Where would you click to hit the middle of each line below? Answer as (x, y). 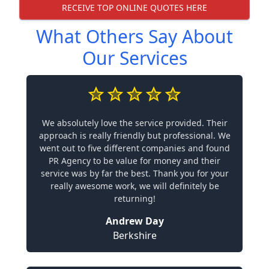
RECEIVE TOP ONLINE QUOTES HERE (134, 7)
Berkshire (134, 235)
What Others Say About (134, 36)
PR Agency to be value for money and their (134, 161)
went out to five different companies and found (134, 148)
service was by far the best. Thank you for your (134, 173)
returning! (134, 198)
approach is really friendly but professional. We (134, 135)
